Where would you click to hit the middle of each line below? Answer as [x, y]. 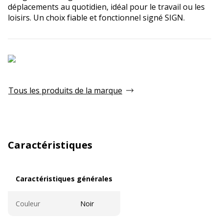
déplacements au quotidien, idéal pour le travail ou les [106, 7]
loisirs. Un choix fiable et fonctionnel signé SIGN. [96, 17]
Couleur [28, 203]
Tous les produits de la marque [65, 90]
